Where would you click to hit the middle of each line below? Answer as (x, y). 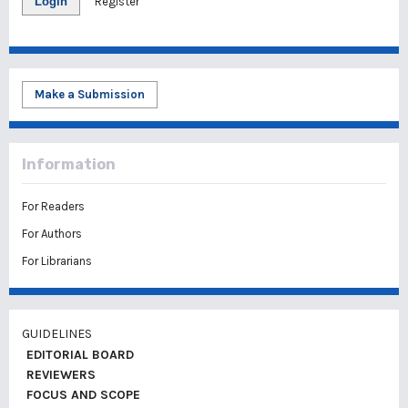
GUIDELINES (58, 334)
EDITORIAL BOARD (78, 355)
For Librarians (57, 261)
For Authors (52, 234)
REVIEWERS (59, 375)
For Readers (53, 206)
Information (69, 164)
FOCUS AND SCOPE (82, 395)
